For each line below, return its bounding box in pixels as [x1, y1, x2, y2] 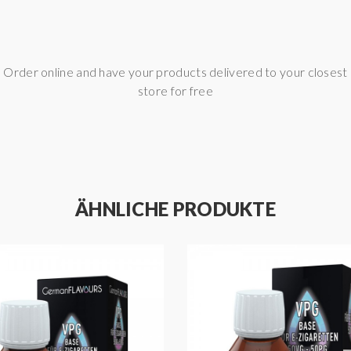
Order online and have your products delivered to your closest [3, 64, 348, 79]
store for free [137, 83, 214, 98]
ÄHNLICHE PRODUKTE [74, 197, 277, 220]
